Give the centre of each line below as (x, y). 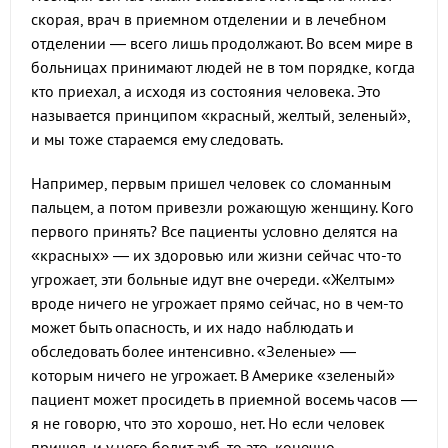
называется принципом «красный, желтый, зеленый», (220, 115)
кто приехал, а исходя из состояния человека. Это (206, 91)
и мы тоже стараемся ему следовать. (157, 139)
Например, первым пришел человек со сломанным (211, 183)
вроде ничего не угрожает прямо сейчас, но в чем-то (217, 303)
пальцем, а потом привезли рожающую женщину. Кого (222, 207)
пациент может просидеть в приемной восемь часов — (224, 399)
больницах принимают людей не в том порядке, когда (223, 67)
